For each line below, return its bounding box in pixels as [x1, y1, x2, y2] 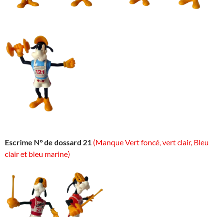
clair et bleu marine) [5, 149, 70, 159]
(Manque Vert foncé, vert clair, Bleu [93, 138, 209, 147]
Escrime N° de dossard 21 [5, 138, 92, 147]
